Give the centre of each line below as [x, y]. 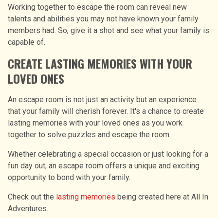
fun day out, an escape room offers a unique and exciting [104, 165]
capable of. [27, 42]
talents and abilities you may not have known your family [103, 18]
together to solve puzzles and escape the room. [89, 134]
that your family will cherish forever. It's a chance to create [106, 111]
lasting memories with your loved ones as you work [95, 123]
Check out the [32, 197]
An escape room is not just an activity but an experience [102, 99]
